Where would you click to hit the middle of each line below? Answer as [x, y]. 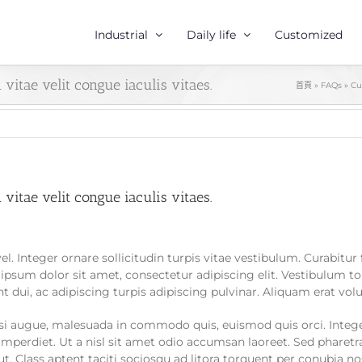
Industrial [121, 34]
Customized [309, 34]
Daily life [211, 34]
